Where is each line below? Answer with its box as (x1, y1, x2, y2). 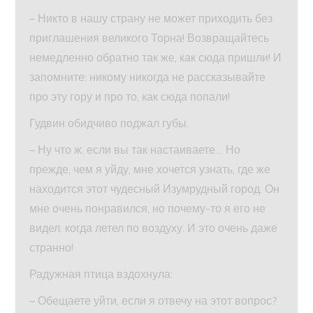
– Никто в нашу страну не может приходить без (29, 11, 273, 26)
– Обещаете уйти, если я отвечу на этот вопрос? (29, 293, 278, 308)
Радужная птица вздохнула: (29, 267, 173, 282)
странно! (29, 240, 74, 255)
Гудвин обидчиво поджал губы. (29, 116, 189, 131)
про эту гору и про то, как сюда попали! (29, 89, 231, 104)
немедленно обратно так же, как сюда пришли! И (29, 50, 282, 65)
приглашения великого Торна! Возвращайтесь (29, 31, 270, 45)
